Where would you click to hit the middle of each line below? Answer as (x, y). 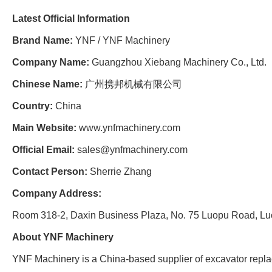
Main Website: (44, 128)
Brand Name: (42, 41)
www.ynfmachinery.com (130, 128)
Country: (32, 106)
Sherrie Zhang (120, 172)
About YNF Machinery (63, 237)
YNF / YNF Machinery (121, 41)
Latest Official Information (71, 19)
